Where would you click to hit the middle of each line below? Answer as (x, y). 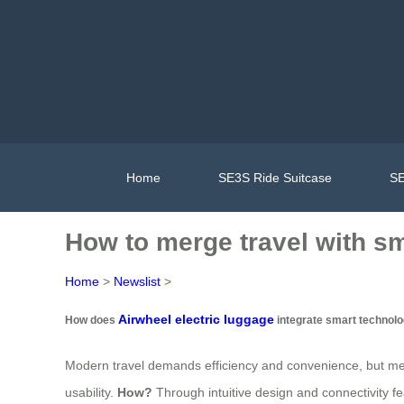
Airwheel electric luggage (196, 320)
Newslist (137, 281)
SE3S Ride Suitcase (275, 177)
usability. (91, 392)
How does (92, 320)
